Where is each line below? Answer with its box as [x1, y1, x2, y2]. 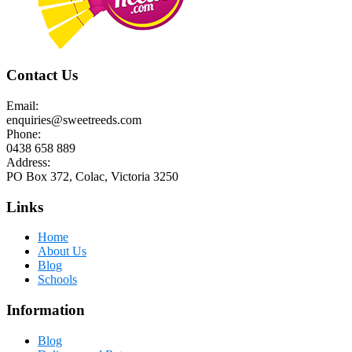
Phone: [6, 126, 41, 141]
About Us [38, 244, 86, 258]
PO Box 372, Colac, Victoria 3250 [6, 169, 178, 183]
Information [6, 302, 85, 318]
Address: [6, 155, 50, 169]
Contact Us [6, 67, 78, 84]
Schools [38, 273, 77, 287]
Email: [6, 98, 38, 112]
